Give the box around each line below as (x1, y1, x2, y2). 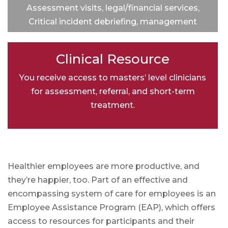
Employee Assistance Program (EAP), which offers (8, 202, 215, 212)
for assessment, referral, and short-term (31, 86, 195, 96)
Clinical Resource (56, 50, 169, 67)
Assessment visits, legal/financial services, (26, 3, 199, 13)
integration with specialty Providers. (39, 44, 186, 54)
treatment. (91, 100, 135, 110)
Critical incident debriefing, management (28, 16, 197, 26)
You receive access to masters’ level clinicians (19, 72, 206, 82)
